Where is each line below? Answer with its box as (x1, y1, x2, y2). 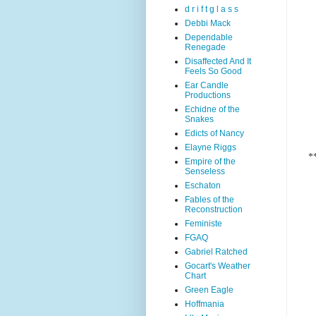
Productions (185, 90, 231, 100)
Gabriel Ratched (185, 247, 248, 257)
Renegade (185, 42, 226, 52)
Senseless (185, 166, 225, 176)
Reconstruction (185, 205, 243, 214)
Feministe (185, 219, 222, 229)
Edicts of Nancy (185, 128, 244, 138)
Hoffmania (185, 299, 224, 309)
